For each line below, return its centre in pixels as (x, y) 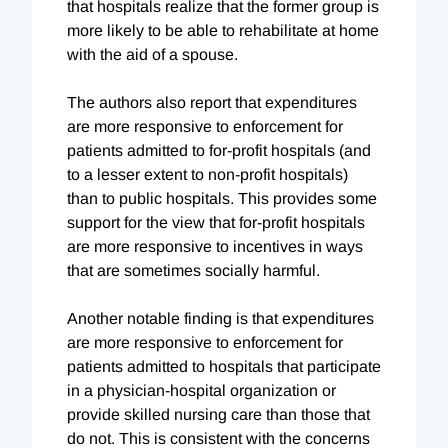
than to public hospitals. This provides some (222, 198)
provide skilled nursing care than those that (218, 414)
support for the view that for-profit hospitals (216, 222)
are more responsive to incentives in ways (215, 246)
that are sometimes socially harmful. (193, 270)
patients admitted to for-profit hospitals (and (219, 150)
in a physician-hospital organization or (201, 390)
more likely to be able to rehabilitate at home (223, 30)
